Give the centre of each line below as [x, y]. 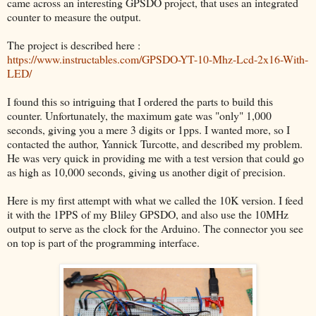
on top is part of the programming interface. [103, 242]
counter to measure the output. [76, 16]
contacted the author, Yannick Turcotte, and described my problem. [155, 143]
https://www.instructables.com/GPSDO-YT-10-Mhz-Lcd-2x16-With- [158, 59]
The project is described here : [74, 44]
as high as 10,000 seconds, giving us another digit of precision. [146, 171]
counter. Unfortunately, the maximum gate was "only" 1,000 [139, 115]
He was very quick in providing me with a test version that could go [156, 157]
